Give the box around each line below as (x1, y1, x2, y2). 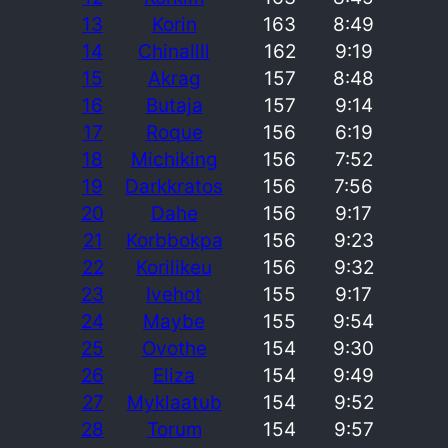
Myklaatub (126, 390, 222, 414)
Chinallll (138, 39, 210, 63)
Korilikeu (136, 255, 212, 279)
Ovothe (141, 336, 207, 360)
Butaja (145, 93, 203, 117)
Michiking (130, 147, 218, 171)
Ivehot (146, 282, 202, 306)
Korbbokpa (125, 228, 223, 252)
